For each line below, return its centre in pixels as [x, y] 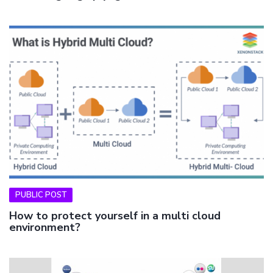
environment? [45, 228]
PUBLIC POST [41, 195]
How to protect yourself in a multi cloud [115, 216]
